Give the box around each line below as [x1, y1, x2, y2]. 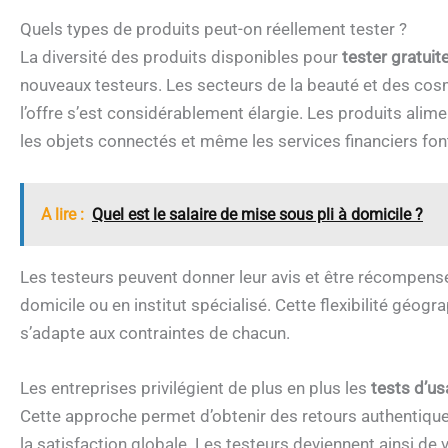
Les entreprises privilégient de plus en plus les [20, 377, 371, 398]
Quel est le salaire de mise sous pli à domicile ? [92, 204, 423, 224]
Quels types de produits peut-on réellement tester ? [20, 19, 407, 40]
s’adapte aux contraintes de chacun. [20, 322, 290, 343]
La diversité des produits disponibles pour [20, 47, 342, 68]
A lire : [41, 204, 84, 224]
